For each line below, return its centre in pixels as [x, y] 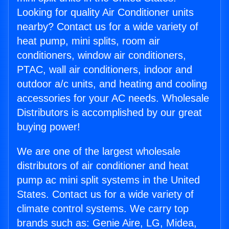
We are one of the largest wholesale [99, 152]
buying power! [49, 127]
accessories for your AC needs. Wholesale [113, 98]
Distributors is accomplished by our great [109, 113]
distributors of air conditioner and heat [103, 166]
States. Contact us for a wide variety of [105, 194]
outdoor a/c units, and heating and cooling [112, 84]
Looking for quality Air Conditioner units [105, 13]
